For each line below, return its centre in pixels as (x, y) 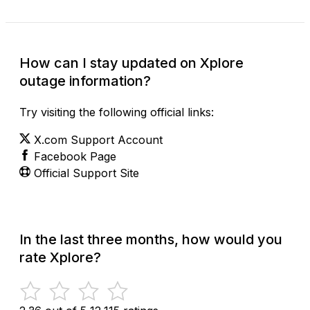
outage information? (85, 81)
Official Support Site (86, 173)
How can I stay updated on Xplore (131, 63)
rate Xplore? (60, 257)
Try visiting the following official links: (117, 112)
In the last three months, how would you (151, 239)
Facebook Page (75, 156)
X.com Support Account (98, 139)
